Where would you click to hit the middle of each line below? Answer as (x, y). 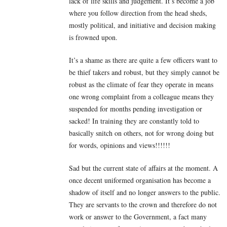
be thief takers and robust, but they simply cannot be (144, 72)
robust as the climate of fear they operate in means (141, 84)
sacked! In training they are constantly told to (134, 121)
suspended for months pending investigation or (136, 108)
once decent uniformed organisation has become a (140, 180)
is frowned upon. (93, 37)
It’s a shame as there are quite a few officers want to (143, 60)
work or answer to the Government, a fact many (138, 216)
